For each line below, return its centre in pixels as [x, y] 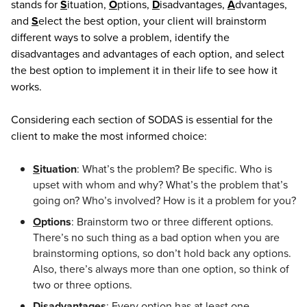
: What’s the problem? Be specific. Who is [174, 169]
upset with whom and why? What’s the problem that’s [160, 185]
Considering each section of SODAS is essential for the [142, 120]
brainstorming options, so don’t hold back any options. [162, 253]
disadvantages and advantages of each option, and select [148, 54]
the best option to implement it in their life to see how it [144, 70]
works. [26, 87]
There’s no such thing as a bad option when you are [156, 237]
